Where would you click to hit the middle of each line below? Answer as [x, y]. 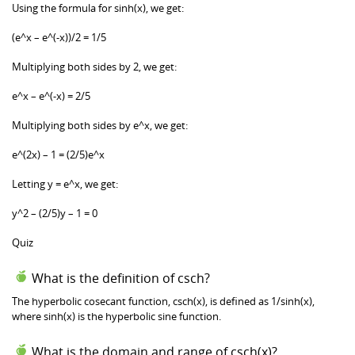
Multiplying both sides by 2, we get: [94, 66]
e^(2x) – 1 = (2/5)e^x [58, 154]
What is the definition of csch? [121, 278]
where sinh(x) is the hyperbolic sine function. [116, 316]
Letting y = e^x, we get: [65, 183]
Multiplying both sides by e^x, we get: [100, 125]
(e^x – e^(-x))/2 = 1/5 [59, 37]
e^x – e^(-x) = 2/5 [51, 95]
